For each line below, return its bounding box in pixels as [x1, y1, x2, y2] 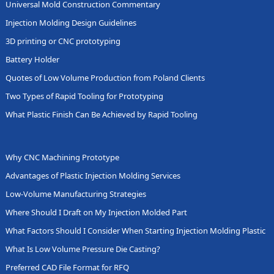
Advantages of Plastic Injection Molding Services [5, 169, 180, 181]
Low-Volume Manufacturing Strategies [5, 188, 146, 199]
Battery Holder [5, 53, 59, 65]
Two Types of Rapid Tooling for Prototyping [5, 90, 163, 102]
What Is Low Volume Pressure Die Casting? [5, 243, 160, 254]
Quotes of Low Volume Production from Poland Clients [5, 72, 205, 83]
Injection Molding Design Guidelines [5, 17, 136, 28]
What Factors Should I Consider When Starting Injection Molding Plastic [5, 224, 265, 236]
